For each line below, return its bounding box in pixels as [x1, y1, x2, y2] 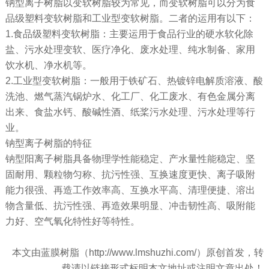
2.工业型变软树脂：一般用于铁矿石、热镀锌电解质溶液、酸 [5, 76, 263, 86]
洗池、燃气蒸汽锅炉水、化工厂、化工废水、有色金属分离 [5, 91, 255, 102]
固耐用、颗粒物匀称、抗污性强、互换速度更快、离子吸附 [5, 169, 255, 180]
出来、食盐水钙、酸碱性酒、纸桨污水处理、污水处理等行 [5, 107, 255, 118]
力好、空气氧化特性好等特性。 [5, 216, 140, 227]
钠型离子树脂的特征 [5, 138, 92, 149]
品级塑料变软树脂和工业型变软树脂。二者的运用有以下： [5, 13, 255, 24]
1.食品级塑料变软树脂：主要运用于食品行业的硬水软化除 [5, 29, 253, 40]
